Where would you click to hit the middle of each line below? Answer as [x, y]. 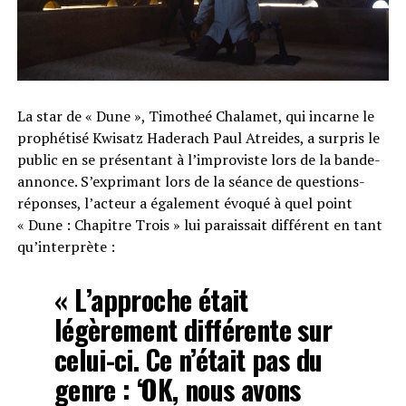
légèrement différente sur [193, 329]
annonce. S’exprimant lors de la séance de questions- [191, 181]
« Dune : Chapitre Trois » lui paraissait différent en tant [199, 224]
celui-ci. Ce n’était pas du [188, 359]
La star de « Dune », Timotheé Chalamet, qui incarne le [195, 116]
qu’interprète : [66, 246]
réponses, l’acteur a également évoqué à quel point [184, 203]
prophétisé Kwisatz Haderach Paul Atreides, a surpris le [198, 137]
